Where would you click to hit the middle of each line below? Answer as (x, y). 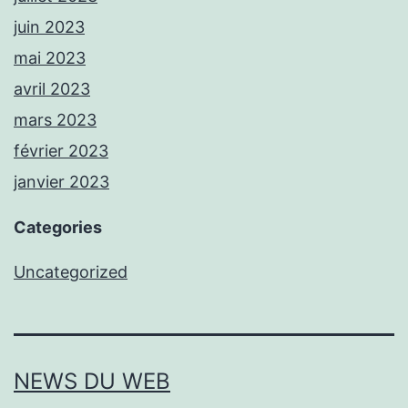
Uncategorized (71, 272)
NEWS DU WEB (92, 382)
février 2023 (61, 151)
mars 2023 (55, 120)
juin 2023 (49, 27)
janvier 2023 (61, 182)
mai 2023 (50, 58)
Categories (58, 228)
